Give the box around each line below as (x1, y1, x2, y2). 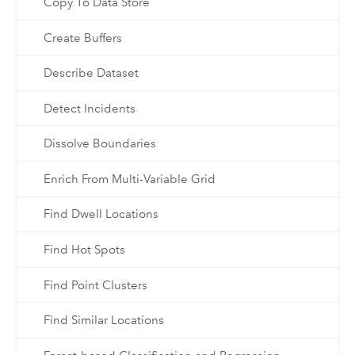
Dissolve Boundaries (43, 136, 156, 151)
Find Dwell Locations (43, 207, 158, 222)
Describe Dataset (43, 66, 139, 81)
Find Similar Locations (43, 313, 164, 328)
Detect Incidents (43, 101, 136, 116)
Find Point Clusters (43, 277, 147, 292)
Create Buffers (43, 30, 122, 45)
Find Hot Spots (43, 242, 125, 257)
